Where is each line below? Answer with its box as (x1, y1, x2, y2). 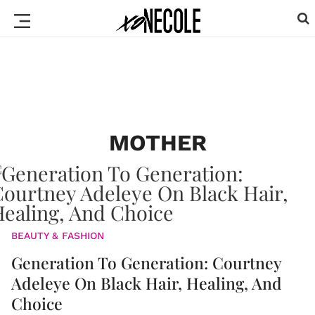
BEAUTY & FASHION (11, 230, 104, 241)
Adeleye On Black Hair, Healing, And (11, 272, 282, 294)
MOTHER (108, 129, 207, 156)
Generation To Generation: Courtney (11, 252, 281, 274)
